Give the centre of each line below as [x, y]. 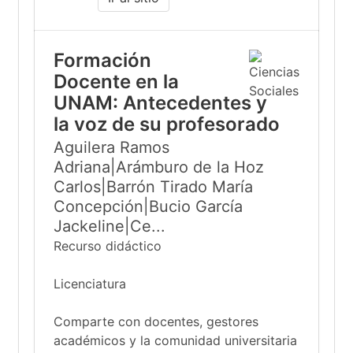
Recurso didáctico [108, 246]
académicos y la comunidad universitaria [175, 340]
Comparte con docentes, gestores [156, 321]
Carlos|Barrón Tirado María [153, 187]
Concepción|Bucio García [148, 206]
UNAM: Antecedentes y [160, 103]
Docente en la [116, 82]
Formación [102, 60]
